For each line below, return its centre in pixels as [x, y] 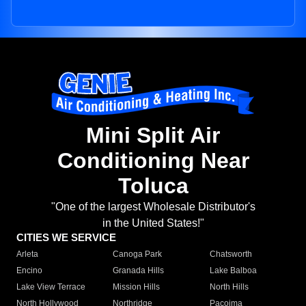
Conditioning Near [153, 161]
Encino [29, 271]
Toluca [153, 186]
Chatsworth [231, 254]
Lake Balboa [233, 271]
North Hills [229, 287]
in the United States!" [153, 223]
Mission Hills [137, 287]
